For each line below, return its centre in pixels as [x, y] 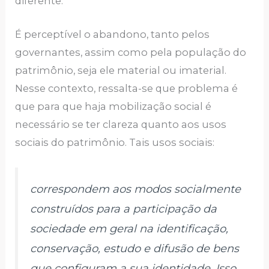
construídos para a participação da [124, 209]
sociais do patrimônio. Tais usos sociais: [115, 143]
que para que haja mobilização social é [113, 107]
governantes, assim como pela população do [131, 53]
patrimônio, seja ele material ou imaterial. [121, 71]
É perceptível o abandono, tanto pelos [113, 35]
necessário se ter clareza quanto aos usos [121, 125]
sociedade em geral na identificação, [129, 229]
